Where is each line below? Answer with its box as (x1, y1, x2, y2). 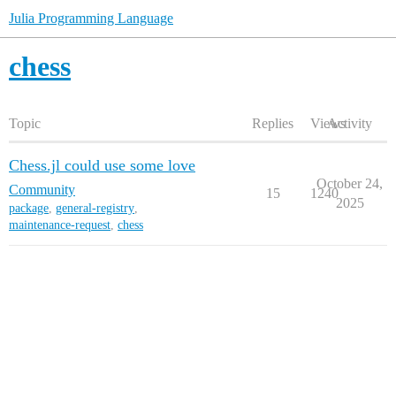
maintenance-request (9, 218, 110, 232)
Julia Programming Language (9, 11, 173, 26)
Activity (327, 116, 372, 131)
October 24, (316, 176, 383, 191)
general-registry (56, 202, 134, 215)
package (9, 202, 49, 215)
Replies (252, 116, 293, 131)
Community (9, 182, 75, 197)
